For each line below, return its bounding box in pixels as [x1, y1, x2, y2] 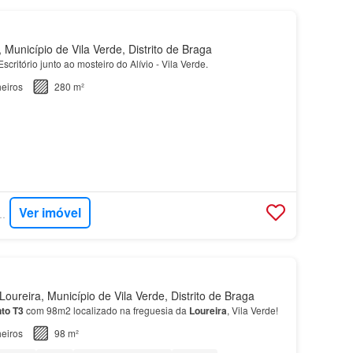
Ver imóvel [19, 203, 82, 222]
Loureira [188, 303, 227, 318]
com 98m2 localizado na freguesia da [23, 303, 189, 317]
